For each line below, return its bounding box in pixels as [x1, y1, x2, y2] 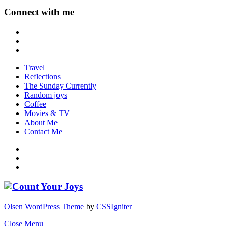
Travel [24, 63, 45, 72]
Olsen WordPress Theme [4, 202, 84, 211]
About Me [24, 118, 58, 127]
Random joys [24, 90, 67, 99]
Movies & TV [24, 108, 70, 118]
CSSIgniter [96, 202, 132, 211]
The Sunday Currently [24, 81, 96, 90]
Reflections [24, 72, 61, 81]
